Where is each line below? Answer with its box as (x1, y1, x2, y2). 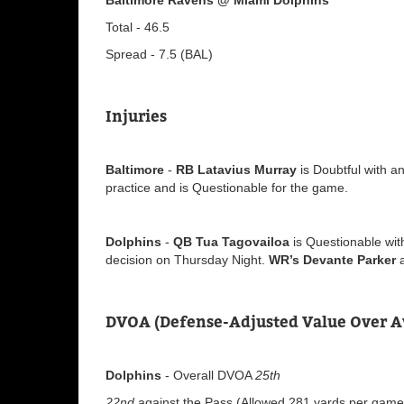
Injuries (106, 106, 167, 125)
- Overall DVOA (161, 367, 255, 382)
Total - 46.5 (106, 19, 170, 34)
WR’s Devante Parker (269, 252, 396, 267)
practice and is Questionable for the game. (106, 179, 352, 195)
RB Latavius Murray (176, 161, 300, 177)
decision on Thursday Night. (106, 252, 269, 267)
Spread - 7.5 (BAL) (106, 46, 213, 61)
